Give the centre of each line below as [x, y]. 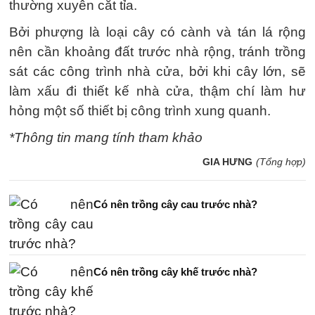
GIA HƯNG [227, 161]
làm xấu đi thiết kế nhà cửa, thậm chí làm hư [157, 91]
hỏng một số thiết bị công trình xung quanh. [140, 110]
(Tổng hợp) [281, 161]
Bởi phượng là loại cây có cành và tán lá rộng [157, 32]
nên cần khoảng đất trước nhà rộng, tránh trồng [157, 51]
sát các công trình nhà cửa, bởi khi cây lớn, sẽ [157, 71]
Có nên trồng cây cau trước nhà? [175, 204]
